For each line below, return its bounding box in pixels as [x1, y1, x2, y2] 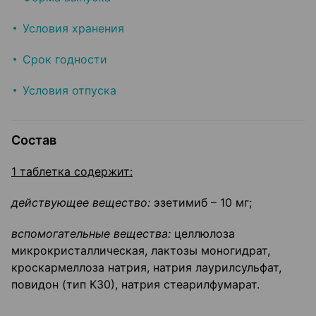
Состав [11, 133, 56, 148]
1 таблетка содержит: [11, 164, 133, 179]
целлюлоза [171, 226, 235, 241]
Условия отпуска [23, 83, 116, 98]
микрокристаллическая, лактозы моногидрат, [11, 243, 270, 258]
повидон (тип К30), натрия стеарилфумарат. [11, 277, 260, 292]
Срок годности [23, 52, 107, 67]
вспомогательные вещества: [11, 226, 171, 241]
